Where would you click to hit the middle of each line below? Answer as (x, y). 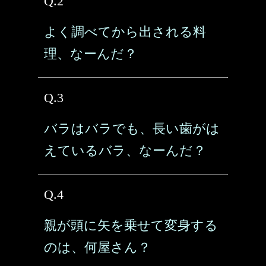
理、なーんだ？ (91, 54)
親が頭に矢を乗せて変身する (131, 225)
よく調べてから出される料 (125, 32)
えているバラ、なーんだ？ (125, 151)
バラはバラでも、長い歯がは (132, 129)
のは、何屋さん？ (97, 247)
